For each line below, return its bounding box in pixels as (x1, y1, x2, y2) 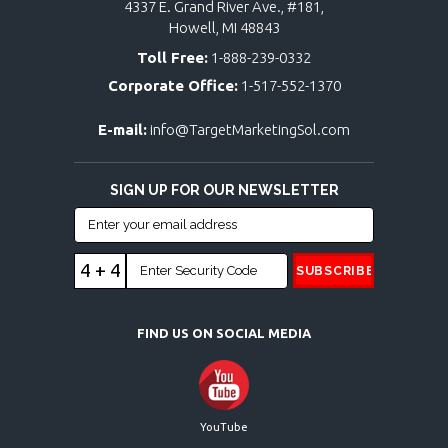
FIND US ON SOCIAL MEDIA (137, 326, 311, 341)
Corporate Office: (107, 77, 238, 95)
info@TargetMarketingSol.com (150, 121, 350, 139)
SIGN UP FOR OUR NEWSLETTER (109, 182, 339, 199)
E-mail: (98, 121, 147, 139)
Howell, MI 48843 (168, 19, 280, 37)
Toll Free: (137, 49, 208, 67)
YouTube (200, 421, 248, 434)
